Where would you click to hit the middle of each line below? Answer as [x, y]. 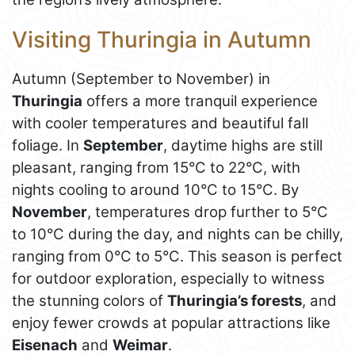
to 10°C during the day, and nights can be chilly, [177, 235]
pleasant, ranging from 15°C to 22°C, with [156, 168]
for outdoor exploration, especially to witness [168, 279]
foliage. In [48, 146]
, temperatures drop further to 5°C [208, 212]
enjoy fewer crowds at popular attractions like [171, 323]
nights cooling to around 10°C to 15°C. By [155, 190]
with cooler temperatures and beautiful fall [160, 124]
